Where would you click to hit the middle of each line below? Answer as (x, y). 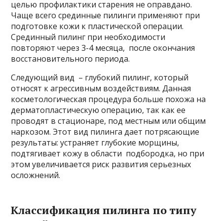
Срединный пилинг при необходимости (88, 37)
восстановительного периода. (71, 59)
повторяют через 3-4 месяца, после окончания (103, 48)
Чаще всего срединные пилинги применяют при (106, 15)
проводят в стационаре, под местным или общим (109, 121)
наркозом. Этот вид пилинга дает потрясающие (105, 132)
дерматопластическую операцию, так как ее (98, 110)
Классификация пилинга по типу (104, 210)
